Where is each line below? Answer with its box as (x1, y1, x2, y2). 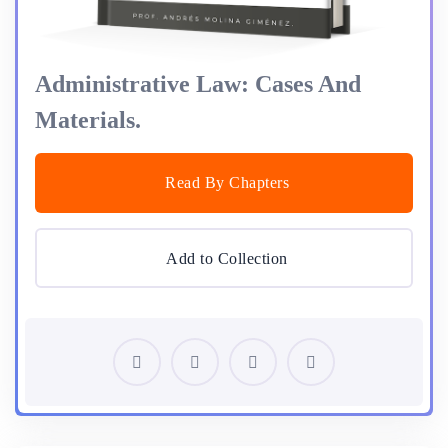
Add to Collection (166, 250, 288, 268)
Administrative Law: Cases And (35, 71, 361, 98)
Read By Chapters (165, 174, 289, 192)
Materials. (35, 107, 141, 134)
